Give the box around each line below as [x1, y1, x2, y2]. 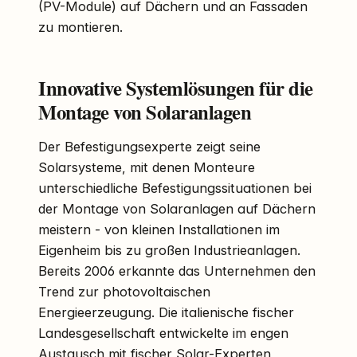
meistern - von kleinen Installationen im [38, 221, 280, 237]
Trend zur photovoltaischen [38, 283, 210, 300]
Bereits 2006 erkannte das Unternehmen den [38, 262, 316, 279]
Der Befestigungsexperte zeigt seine [38, 138, 261, 155]
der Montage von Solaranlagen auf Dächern [38, 200, 316, 217]
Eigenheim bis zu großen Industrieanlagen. [38, 241, 300, 258]
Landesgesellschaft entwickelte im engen [38, 324, 288, 341]
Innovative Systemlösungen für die [38, 73, 313, 102]
